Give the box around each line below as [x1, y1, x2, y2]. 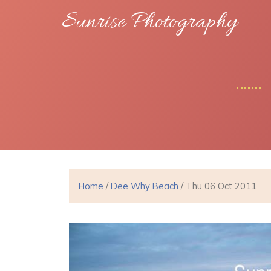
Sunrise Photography [62, 7, 237, 38]
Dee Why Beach [111, 180, 178, 192]
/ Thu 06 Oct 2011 [178, 180, 256, 192]
